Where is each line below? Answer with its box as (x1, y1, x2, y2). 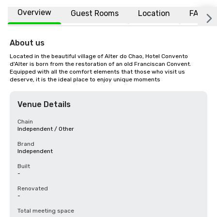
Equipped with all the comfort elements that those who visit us (10, 68, 185, 75)
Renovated (17, 185, 48, 192)
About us (10, 38, 45, 47)
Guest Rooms (71, 8, 119, 18)
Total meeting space (17, 207, 74, 214)
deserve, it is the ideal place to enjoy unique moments (10, 76, 160, 83)
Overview (17, 8, 51, 17)
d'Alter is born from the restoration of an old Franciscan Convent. (10, 61, 191, 67)
